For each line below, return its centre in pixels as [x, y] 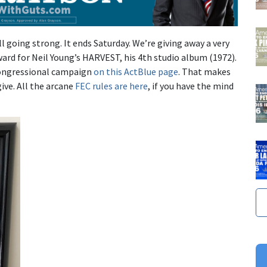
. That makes [204, 72]
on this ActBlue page [136, 72]
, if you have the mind [191, 86]
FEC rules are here [111, 86]
